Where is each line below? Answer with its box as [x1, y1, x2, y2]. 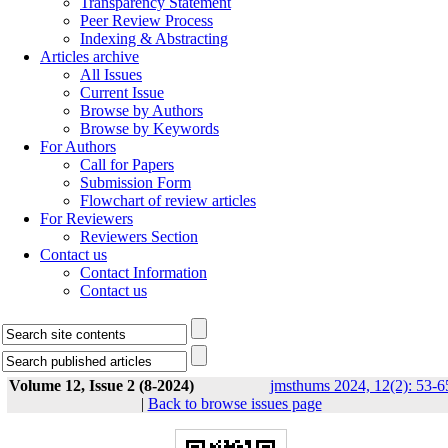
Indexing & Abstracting [80, 30, 228, 47]
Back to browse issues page [147, 395, 322, 412]
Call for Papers [80, 156, 174, 173]
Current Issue [80, 84, 164, 101]
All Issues [80, 66, 142, 83]
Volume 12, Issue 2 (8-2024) [9, 377, 194, 394]
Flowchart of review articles [80, 192, 256, 209]
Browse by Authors [80, 102, 203, 119]
